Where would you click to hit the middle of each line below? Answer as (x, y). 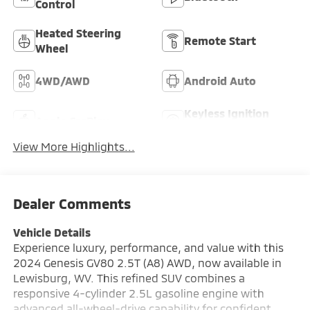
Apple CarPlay (72, 121)
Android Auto (220, 81)
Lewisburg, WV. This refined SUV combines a (129, 277)
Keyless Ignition (227, 113)
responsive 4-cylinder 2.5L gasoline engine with (138, 293)
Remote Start (220, 41)
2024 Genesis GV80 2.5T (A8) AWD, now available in (147, 262)
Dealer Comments (72, 203)
